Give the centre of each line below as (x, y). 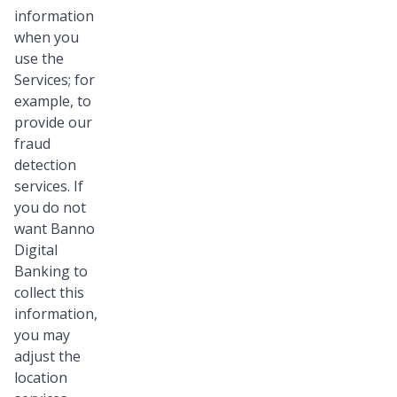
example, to (53, 101)
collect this (49, 293)
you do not (50, 208)
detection (45, 165)
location (41, 378)
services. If (49, 187)
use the (39, 59)
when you (47, 38)
